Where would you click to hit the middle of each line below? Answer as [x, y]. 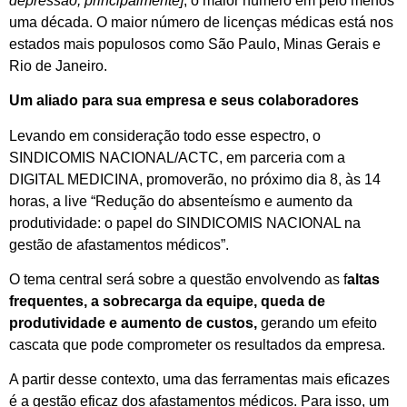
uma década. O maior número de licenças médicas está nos [201, 22]
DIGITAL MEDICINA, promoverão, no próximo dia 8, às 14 [195, 179]
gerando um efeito [319, 323]
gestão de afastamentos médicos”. [119, 244]
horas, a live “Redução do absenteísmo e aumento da [181, 201]
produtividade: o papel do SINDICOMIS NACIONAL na [185, 223]
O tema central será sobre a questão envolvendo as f [178, 279]
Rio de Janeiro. [58, 65]
